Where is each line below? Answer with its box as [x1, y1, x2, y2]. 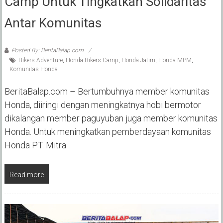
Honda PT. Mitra [4, 139, 66, 150]
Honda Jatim [121, 56, 155, 64]
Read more [9, 170, 44, 179]
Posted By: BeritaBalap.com [11, 46, 84, 54]
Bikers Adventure [18, 56, 63, 64]
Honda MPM [158, 56, 192, 64]
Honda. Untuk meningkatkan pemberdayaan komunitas [4, 126, 211, 137]
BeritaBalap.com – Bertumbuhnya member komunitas [4, 86, 210, 97]
